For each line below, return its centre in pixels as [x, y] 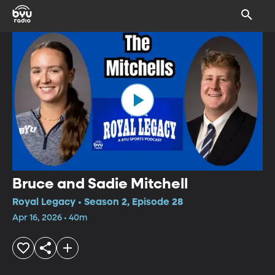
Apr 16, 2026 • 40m [50, 218]
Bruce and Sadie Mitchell [100, 184]
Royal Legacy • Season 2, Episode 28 [98, 202]
